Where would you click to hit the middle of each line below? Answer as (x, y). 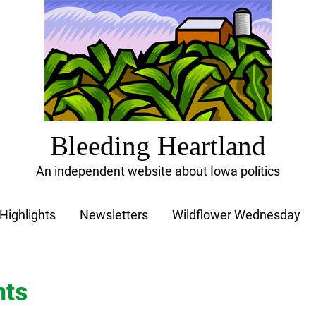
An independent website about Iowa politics (158, 171)
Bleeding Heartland (158, 146)
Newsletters (114, 215)
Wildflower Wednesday (236, 215)
